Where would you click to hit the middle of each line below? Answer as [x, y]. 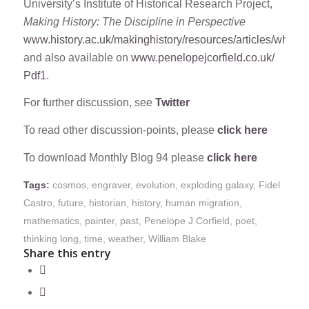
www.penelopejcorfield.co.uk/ [202, 57]
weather [125, 239]
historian [107, 203]
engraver [111, 185]
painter [99, 221]
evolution [155, 185]
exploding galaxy [217, 185]
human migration [202, 203]
